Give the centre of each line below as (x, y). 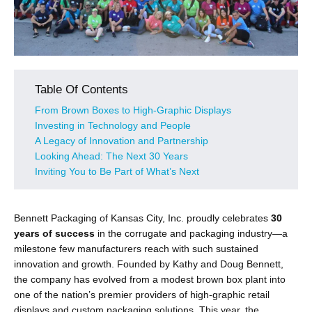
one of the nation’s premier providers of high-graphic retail (142, 295)
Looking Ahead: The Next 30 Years (111, 156)
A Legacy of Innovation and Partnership (122, 141)
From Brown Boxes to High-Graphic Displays (133, 110)
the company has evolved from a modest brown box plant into (150, 279)
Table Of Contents (81, 89)
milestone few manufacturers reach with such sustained (136, 249)
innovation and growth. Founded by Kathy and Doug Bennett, (149, 264)
